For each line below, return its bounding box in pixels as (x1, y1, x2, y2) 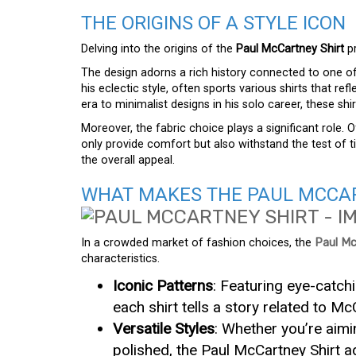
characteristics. (81, 252, 160, 266)
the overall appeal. (81, 153, 175, 168)
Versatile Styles (113, 319, 215, 339)
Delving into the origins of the (81, 42, 236, 56)
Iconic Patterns (113, 277, 213, 296)
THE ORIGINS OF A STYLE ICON (81, 12, 346, 35)
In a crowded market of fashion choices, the (81, 236, 315, 250)
